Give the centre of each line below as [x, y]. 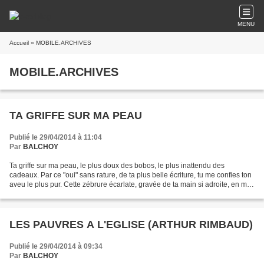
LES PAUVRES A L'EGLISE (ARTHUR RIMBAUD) [131, 225]
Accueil [19, 43]
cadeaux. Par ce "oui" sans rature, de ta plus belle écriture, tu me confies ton [131, 175]
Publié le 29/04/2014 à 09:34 [56, 246]
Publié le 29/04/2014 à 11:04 [56, 137]
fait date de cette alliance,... [53, 194]
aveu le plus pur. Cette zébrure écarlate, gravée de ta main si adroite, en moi [131, 184]
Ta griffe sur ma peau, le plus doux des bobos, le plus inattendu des [117, 166]
